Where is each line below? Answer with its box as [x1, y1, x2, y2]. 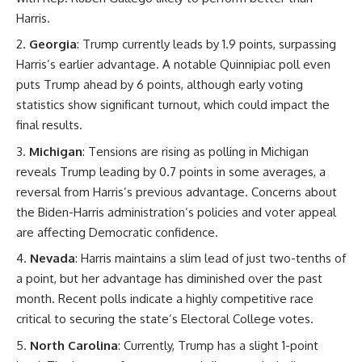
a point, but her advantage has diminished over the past [16, 271, 322, 286]
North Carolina [30, 337, 118, 353]
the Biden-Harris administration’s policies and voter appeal [16, 204, 336, 220]
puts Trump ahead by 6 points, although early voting [16, 77, 303, 92]
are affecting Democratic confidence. [16, 224, 218, 240]
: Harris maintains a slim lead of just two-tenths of [75, 250, 346, 266]
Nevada [30, 250, 75, 266]
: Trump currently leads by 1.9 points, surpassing [77, 36, 336, 52]
